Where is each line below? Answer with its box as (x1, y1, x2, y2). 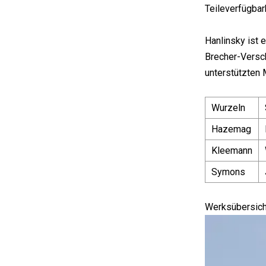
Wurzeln (211, 102, 245, 113)
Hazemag (211, 123, 251, 135)
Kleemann (211, 144, 252, 156)
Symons (211, 166, 245, 178)
